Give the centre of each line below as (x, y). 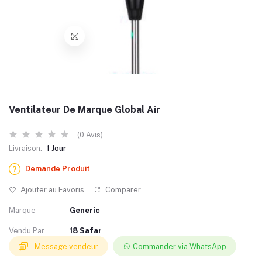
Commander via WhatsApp (180, 246)
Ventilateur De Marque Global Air (85, 110)
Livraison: (25, 148)
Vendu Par (27, 231)
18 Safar (86, 231)
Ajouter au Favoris (51, 190)
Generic (85, 210)
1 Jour (56, 148)
